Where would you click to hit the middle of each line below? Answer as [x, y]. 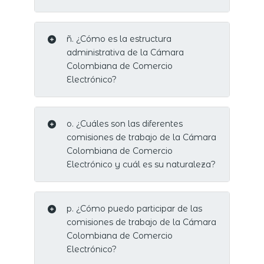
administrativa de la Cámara [125, 53]
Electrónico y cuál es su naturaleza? [141, 165]
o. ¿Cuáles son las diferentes [124, 124]
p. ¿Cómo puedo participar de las [134, 209]
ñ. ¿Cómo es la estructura [119, 39]
